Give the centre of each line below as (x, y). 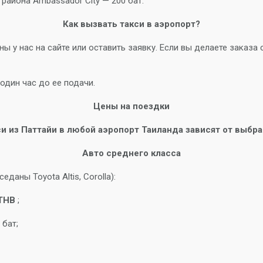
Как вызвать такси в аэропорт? (131, 24)
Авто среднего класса (131, 153)
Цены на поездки (131, 106)
